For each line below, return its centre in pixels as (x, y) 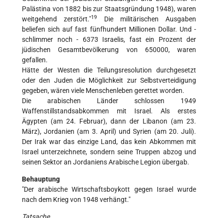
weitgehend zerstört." (57, 19)
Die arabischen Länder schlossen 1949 (109, 101)
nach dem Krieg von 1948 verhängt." (76, 200)
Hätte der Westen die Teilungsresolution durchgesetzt (109, 70)
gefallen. (35, 60)
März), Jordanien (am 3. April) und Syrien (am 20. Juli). (109, 132)
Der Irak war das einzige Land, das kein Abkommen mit (109, 142)
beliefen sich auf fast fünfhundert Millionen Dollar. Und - (109, 29)
